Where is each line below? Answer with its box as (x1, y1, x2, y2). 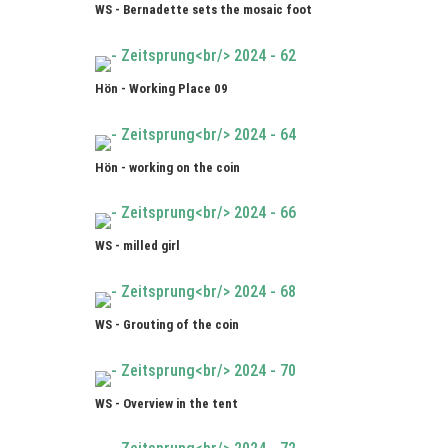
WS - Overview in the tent (94, 395, 238, 411)
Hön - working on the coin (94, 159, 240, 175)
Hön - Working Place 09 (94, 81, 228, 96)
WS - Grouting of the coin (94, 317, 239, 333)
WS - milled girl (94, 238, 180, 254)
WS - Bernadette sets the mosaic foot (94, 2, 312, 18)
